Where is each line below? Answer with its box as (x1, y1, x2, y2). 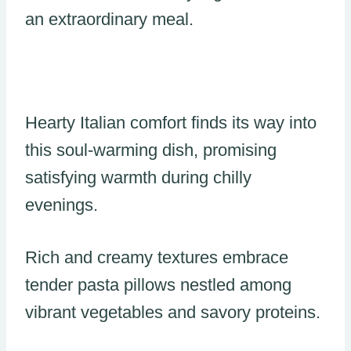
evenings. (25, 194, 98, 215)
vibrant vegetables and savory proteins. (25, 302, 320, 322)
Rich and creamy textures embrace (25, 247, 288, 267)
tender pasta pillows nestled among (25, 274, 291, 295)
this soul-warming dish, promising (25, 139, 277, 160)
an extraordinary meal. (25, 9, 194, 29)
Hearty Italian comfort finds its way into (25, 112, 317, 132)
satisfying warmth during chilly (25, 167, 251, 187)
